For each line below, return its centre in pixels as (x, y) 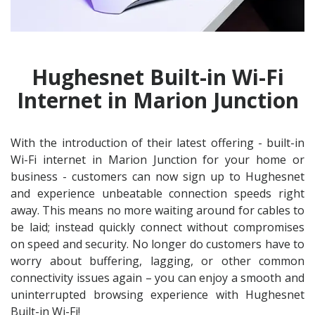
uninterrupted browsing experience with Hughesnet (157, 294)
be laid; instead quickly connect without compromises (157, 227)
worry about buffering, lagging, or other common (157, 261)
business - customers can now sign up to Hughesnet (157, 176)
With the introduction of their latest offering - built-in (157, 142)
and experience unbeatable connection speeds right (157, 193)
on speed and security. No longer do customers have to (157, 244)
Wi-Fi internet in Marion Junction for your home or (157, 159)
